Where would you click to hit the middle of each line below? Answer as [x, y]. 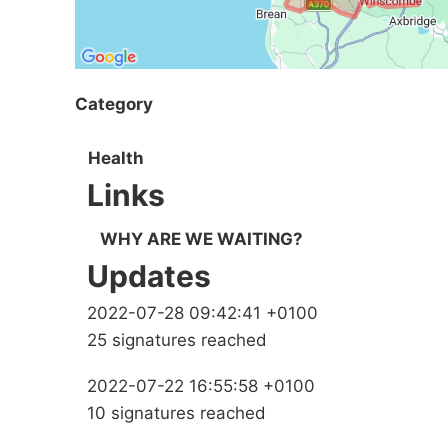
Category [114, 103]
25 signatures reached [177, 340]
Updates [149, 276]
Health [116, 158]
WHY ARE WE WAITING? [201, 239]
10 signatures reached [176, 413]
